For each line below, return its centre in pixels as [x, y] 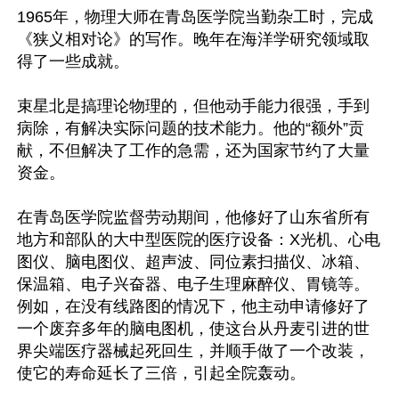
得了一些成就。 [73, 61]
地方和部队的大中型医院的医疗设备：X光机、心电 [199, 239]
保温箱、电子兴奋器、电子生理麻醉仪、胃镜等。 [193, 284]
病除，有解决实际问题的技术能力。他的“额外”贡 [191, 128]
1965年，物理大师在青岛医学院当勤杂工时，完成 [195, 16]
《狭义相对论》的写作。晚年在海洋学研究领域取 [193, 39]
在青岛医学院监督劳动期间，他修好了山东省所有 [193, 217]
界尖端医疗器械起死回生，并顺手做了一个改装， [193, 350]
